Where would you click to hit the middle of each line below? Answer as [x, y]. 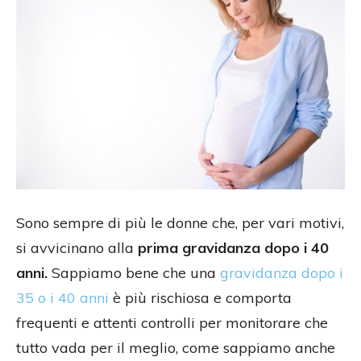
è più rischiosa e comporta [200, 297]
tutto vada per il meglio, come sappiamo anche [176, 347]
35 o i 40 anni [62, 297]
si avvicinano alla [77, 247]
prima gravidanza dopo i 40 [233, 247]
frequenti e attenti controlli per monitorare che [172, 322]
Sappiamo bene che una [134, 272]
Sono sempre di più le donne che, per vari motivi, [180, 222]
